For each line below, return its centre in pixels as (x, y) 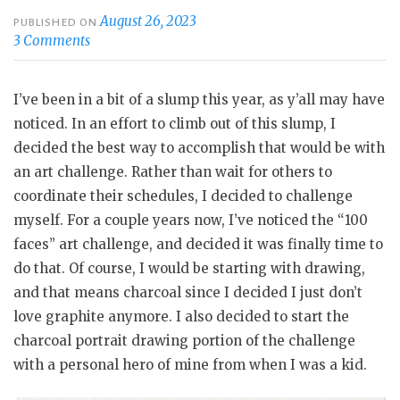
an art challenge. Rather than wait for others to (173, 172)
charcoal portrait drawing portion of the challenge (184, 341)
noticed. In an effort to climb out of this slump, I (175, 124)
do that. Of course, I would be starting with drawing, (189, 269)
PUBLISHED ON (57, 23)
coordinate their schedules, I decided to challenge (183, 196)
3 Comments (52, 41)
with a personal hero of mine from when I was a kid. (190, 365)
